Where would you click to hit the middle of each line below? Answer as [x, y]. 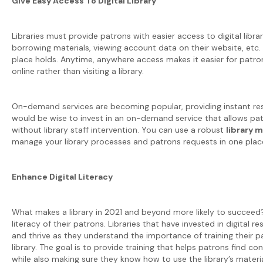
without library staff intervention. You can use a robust [119, 129]
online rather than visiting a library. [79, 71]
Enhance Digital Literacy [62, 176]
